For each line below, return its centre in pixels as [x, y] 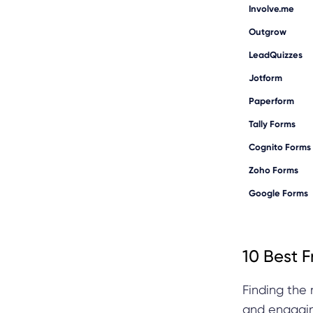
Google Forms [278, 193]
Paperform [271, 101]
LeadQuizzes [276, 54]
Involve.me [271, 8]
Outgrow [268, 31]
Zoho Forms [274, 170]
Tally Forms [272, 124]
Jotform [265, 78]
